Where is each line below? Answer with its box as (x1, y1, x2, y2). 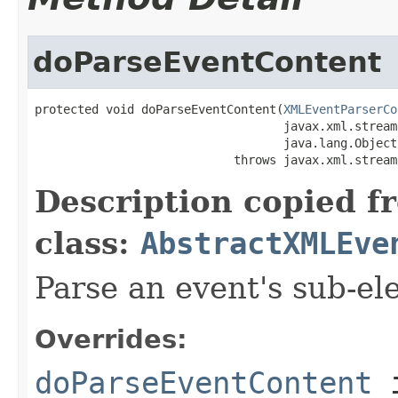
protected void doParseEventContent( (35, 101, 283, 116)
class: (35, 225, 140, 261)
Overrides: (35, 323, 187, 354)
